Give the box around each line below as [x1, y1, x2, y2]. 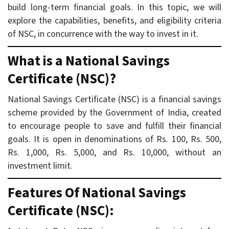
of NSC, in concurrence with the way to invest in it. [8, 27, 198, 40]
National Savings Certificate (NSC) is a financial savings [8, 93, 221, 106]
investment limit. [8, 159, 73, 172]
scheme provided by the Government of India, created [8, 106, 221, 119]
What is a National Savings [8, 51, 170, 71]
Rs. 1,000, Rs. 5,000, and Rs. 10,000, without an [8, 146, 221, 159]
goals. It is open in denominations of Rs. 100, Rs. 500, [8, 132, 221, 146]
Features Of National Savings [8, 182, 186, 203]
